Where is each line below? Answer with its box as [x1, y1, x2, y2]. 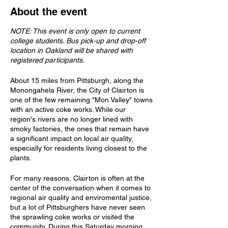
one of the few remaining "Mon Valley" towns [10, 96, 153, 104]
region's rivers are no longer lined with [10, 115, 133, 123]
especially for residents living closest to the [10, 144, 147, 152]
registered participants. [10, 56, 84, 64]
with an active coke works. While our [10, 105, 126, 113]
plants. [10, 154, 32, 162]
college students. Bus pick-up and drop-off [10, 37, 146, 45]
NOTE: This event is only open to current [10, 27, 140, 35]
